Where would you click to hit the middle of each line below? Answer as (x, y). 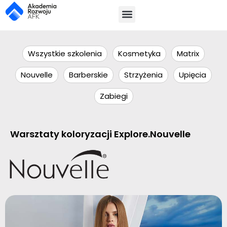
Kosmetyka (139, 53)
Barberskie (88, 75)
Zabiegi (113, 96)
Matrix (188, 53)
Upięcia (193, 75)
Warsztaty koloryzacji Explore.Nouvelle (100, 134)
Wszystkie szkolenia (65, 53)
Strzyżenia (143, 75)
